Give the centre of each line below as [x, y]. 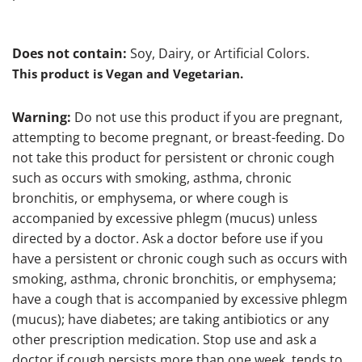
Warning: [42, 118]
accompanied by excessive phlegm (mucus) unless [165, 219]
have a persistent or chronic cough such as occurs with [180, 259]
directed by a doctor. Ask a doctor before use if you [168, 239]
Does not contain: [69, 54]
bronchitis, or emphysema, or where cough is [150, 198]
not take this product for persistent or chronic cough [173, 158]
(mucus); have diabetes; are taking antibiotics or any [170, 320]
